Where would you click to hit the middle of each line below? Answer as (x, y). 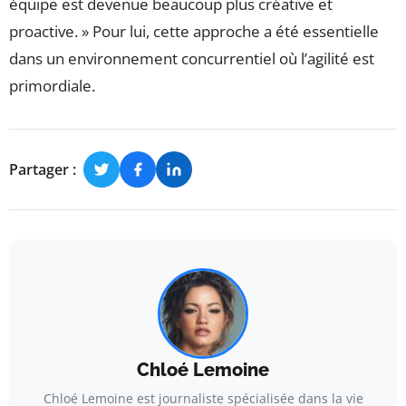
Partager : (43, 169)
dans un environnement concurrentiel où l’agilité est (192, 59)
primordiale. (52, 86)
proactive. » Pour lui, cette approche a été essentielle (194, 32)
